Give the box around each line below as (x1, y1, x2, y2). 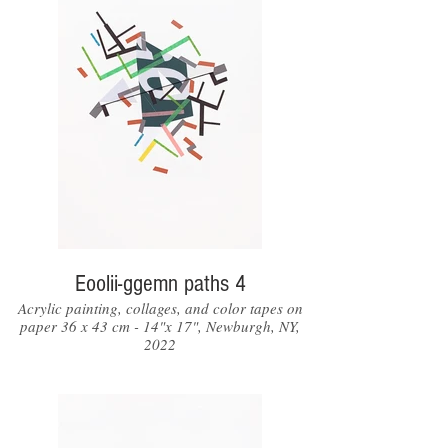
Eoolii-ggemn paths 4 (75, 270, 245, 297)
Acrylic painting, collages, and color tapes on (17, 298, 303, 318)
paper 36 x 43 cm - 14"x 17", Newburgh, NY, (20, 316, 300, 336)
